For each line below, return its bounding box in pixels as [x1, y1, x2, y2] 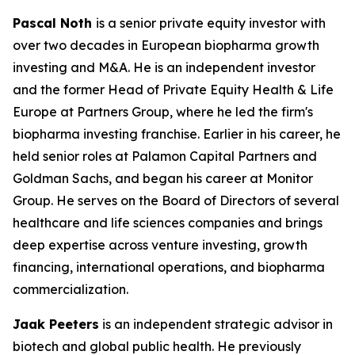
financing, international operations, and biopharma [13, 259, 325, 275]
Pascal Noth [13, 15, 96, 31]
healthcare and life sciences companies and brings [13, 215, 323, 231]
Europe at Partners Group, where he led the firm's [13, 104, 313, 120]
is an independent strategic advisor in [99, 316, 333, 332]
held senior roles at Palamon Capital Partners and [13, 148, 317, 164]
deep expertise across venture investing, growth [13, 237, 307, 253]
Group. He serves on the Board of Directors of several [13, 193, 339, 208]
